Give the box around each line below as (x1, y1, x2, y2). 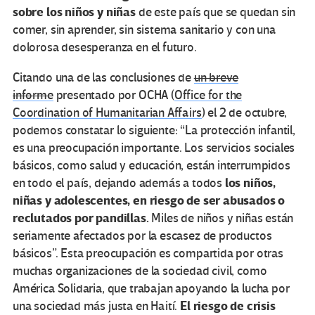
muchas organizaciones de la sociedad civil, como (13, 264, 267, 279)
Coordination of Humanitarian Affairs (13, 105, 202, 121)
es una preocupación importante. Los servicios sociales (13, 141, 295, 156)
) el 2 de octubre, (201, 105, 288, 121)
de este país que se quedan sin (135, 5, 296, 20)
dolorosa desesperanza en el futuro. (13, 40, 197, 56)
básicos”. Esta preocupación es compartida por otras (13, 246, 283, 262)
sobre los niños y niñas (13, 4, 136, 21)
